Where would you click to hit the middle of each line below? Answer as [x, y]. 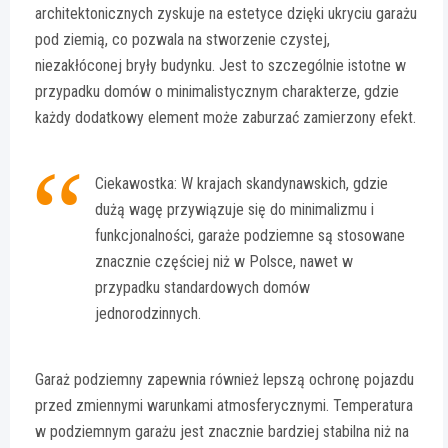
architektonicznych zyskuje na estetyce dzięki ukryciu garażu [226, 14]
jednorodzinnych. [148, 314]
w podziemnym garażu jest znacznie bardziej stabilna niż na [222, 432]
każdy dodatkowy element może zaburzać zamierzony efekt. [225, 118]
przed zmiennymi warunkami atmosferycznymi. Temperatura [224, 406]
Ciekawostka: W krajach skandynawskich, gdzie [241, 184]
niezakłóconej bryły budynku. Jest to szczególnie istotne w [220, 66]
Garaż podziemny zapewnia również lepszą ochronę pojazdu [224, 380]
